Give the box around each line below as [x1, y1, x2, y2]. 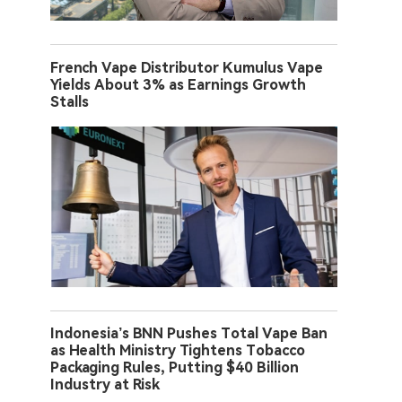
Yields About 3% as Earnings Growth [50, 75, 306, 93]
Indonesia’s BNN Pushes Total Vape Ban [50, 324, 328, 342]
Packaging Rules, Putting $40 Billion [50, 358, 299, 376]
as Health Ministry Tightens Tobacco [50, 341, 305, 359]
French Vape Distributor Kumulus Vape [50, 58, 323, 76]
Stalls [50, 92, 89, 110]
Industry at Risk [50, 375, 160, 393]
